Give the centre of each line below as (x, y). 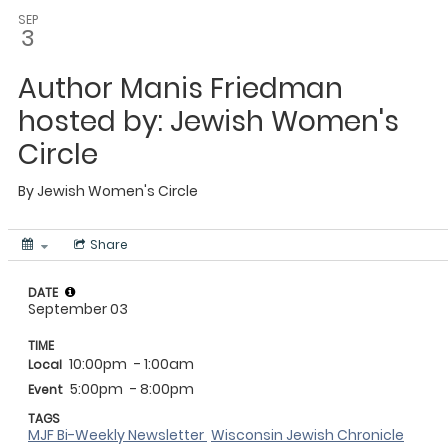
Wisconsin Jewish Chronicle (307, 435)
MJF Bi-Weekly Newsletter (117, 435)
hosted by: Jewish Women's (208, 122)
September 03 (78, 309)
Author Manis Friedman (180, 89)
